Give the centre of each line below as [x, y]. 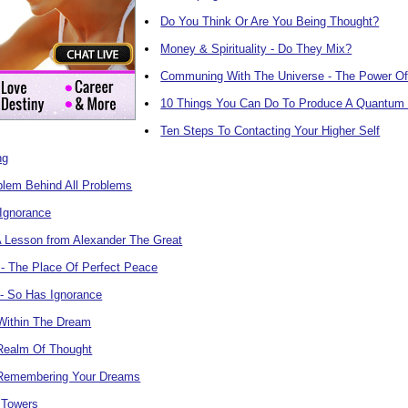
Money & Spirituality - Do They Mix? [256, 48]
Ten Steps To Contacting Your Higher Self [270, 130]
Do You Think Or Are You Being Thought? [270, 21]
